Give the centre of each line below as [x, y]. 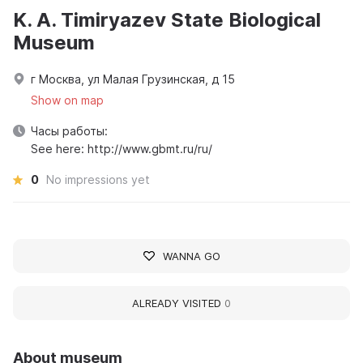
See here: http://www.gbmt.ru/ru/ [122, 148]
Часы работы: [69, 130]
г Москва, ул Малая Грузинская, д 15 [133, 79]
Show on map [67, 100]
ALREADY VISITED [178, 303]
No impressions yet [98, 179]
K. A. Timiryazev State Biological [167, 19]
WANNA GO [191, 256]
